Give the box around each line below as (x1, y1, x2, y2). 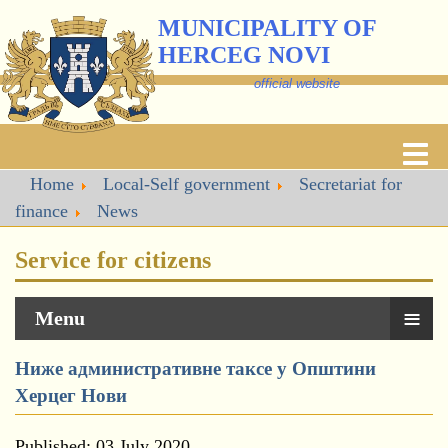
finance (15, 201, 68, 221)
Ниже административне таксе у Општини (15, 358, 376, 379)
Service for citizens (15, 247, 211, 273)
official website (254, 76, 340, 91)
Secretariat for (299, 174, 402, 194)
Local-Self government (103, 174, 270, 194)
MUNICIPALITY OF (158, 15, 376, 41)
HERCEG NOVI (158, 42, 330, 68)
